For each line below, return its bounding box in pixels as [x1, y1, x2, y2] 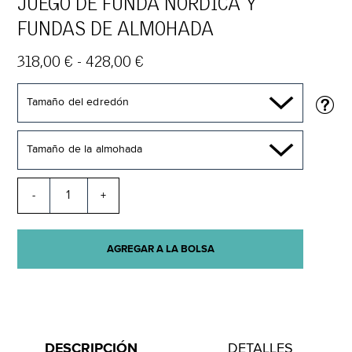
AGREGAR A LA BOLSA [106, 244, 214, 255]
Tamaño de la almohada [26, 143, 143, 155]
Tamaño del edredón [26, 96, 130, 108]
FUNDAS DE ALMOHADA [16, 20, 214, 39]
